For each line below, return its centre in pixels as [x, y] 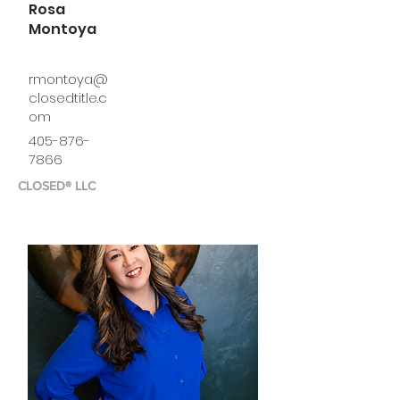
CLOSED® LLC [57, 186]
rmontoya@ [68, 79]
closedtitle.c [68, 98]
